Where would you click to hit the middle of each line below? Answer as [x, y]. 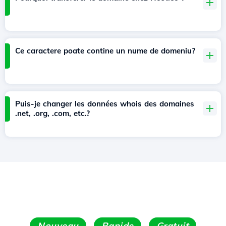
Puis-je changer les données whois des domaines [105, 104]
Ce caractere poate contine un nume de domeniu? [105, 51]
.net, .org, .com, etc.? [52, 114]
